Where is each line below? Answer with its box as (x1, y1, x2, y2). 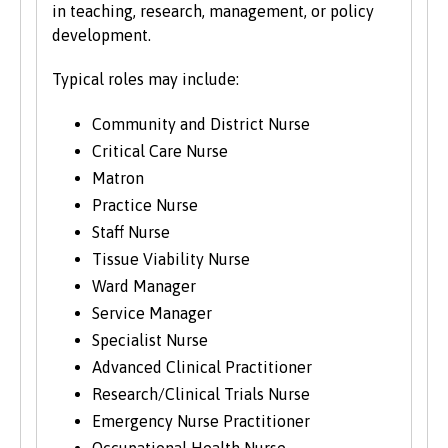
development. (52, 26, 151, 45)
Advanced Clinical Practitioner (92, 358, 312, 377)
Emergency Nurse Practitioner (92, 412, 310, 431)
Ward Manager (92, 277, 196, 296)
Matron (92, 169, 144, 188)
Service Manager (92, 304, 212, 323)
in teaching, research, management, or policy (52, 2, 374, 21)
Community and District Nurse (92, 115, 310, 134)
